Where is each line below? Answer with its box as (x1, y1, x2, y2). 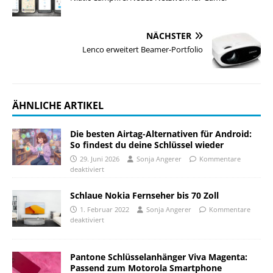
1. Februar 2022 (80, 205, 129, 214)
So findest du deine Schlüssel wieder (70, 138, 224, 151)
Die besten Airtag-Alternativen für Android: (70, 127, 252, 140)
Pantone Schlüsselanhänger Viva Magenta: (70, 251, 247, 263)
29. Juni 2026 (80, 154, 119, 163)
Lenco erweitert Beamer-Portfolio (82, 43, 203, 55)
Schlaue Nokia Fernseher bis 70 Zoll (70, 190, 219, 202)
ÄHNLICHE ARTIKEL (12, 98, 104, 112)
